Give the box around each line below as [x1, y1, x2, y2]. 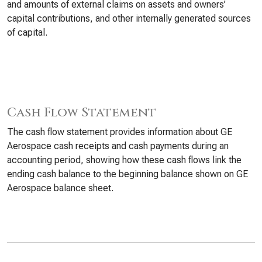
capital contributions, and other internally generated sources [7, 13, 251, 24]
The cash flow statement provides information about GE [7, 126, 232, 137]
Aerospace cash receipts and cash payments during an [7, 140, 229, 151]
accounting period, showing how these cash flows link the [7, 154, 242, 166]
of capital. [7, 27, 47, 38]
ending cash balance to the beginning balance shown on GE [7, 168, 248, 180]
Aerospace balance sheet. [7, 182, 113, 194]
